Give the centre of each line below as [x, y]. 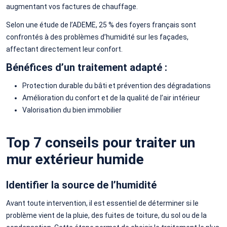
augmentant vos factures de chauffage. [72, 6]
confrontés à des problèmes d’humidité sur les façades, [97, 37]
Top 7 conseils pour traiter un [101, 142]
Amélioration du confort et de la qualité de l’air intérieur [111, 98]
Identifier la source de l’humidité [81, 185]
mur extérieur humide [75, 159]
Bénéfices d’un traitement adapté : [87, 67]
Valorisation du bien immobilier [72, 110]
